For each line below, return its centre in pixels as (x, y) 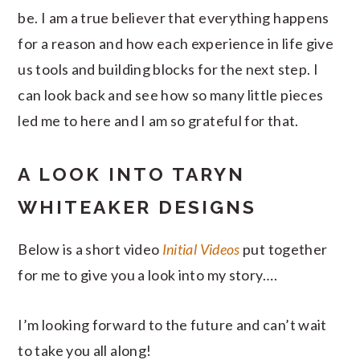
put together (284, 249)
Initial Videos (201, 249)
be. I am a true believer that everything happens (174, 17)
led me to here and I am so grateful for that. (158, 120)
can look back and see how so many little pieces (171, 94)
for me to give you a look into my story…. (148, 274)
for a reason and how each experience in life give (176, 43)
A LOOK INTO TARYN (132, 174)
